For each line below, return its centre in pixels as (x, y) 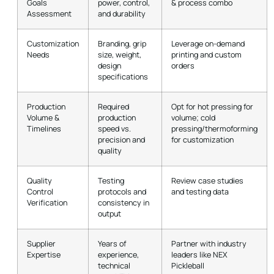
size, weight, (120, 54)
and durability (122, 13)
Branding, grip (122, 43)
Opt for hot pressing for (212, 106)
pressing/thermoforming (214, 128)
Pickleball (188, 265)
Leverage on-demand (208, 43)
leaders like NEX (199, 254)
